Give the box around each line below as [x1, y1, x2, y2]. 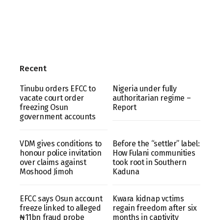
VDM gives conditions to [20, 138, 102, 148]
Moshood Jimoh [20, 166, 73, 176]
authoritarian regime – [112, 93, 191, 103]
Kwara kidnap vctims [112, 193, 184, 203]
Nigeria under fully [112, 83, 177, 93]
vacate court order [20, 93, 84, 103]
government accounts [20, 111, 96, 121]
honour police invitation [20, 148, 102, 158]
